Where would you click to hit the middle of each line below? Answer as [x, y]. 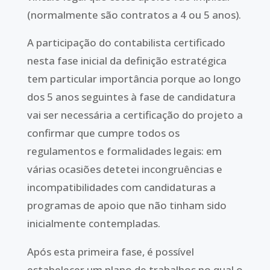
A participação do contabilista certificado [126, 43]
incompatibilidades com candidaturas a [121, 187]
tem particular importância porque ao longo [134, 79]
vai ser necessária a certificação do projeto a [135, 115]
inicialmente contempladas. [93, 224]
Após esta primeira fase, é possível [110, 252]
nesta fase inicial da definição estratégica [127, 61]
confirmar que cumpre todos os [103, 133]
